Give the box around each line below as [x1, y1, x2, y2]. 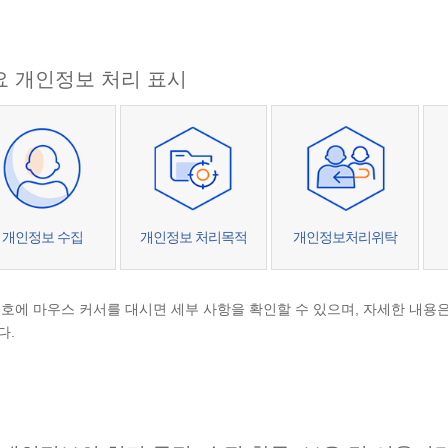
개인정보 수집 [2, 229, 84, 245]
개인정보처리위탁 [293, 229, 398, 245]
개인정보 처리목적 [140, 229, 248, 245]
